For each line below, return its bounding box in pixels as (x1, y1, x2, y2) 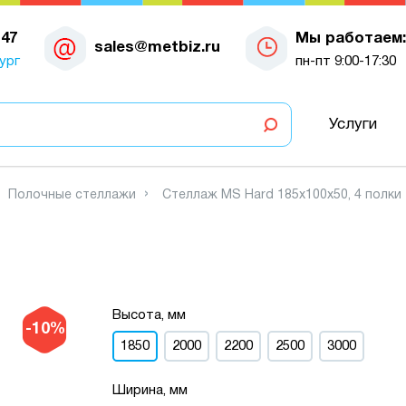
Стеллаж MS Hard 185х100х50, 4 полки (162, 189, 401, 201)
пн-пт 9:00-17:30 (295, 54, 396, 68)
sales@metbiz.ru (94, 40, 220, 54)
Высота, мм (112, 309, 187, 322)
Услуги (328, 117, 377, 131)
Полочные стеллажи (8, 189, 136, 201)
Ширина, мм (112, 384, 188, 397)
